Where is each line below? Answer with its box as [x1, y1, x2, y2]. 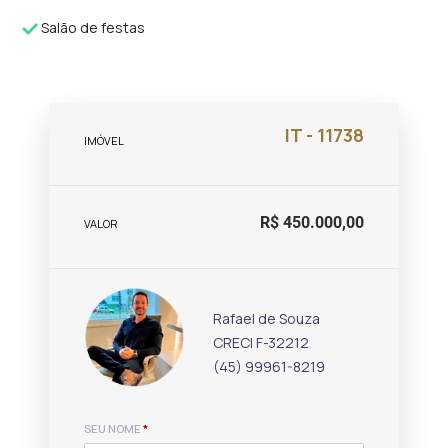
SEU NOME [84, 421, 143, 436]
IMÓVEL [84, 133, 124, 148]
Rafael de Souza [213, 309, 321, 328]
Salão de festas [38, 18, 146, 37]
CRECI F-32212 [213, 333, 310, 352]
